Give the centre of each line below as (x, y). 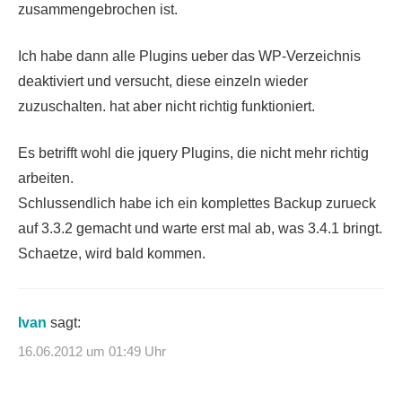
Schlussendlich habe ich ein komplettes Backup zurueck (197, 204)
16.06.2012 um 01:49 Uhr (92, 351)
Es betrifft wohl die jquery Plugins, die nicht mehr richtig (193, 153)
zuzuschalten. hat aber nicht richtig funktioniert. (166, 107)
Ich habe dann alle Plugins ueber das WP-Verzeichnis (189, 57)
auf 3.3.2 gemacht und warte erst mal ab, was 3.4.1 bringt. (200, 229)
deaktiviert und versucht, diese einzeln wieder (163, 82)
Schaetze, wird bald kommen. (112, 254)
